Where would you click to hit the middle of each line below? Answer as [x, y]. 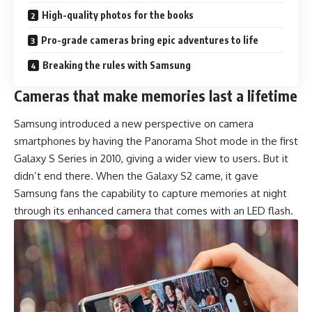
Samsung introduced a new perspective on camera [134, 123]
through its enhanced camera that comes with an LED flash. [154, 210]
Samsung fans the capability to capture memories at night [150, 193]
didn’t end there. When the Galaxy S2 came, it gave [136, 175]
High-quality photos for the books [118, 15]
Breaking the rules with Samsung [117, 65]
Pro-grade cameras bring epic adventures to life [150, 40]
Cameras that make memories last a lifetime [156, 96]
